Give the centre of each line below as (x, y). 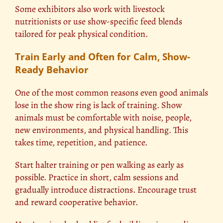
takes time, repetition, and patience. (81, 143)
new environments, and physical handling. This (102, 130)
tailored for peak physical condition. (81, 34)
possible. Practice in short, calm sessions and (97, 177)
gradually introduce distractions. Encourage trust (106, 190)
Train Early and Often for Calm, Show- (103, 57)
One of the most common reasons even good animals (111, 93)
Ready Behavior (52, 70)
